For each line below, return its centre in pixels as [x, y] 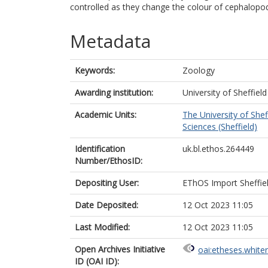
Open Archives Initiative [120, 249]
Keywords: [95, 70]
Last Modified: [102, 227]
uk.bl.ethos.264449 [218, 149]
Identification [100, 149]
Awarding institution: [114, 92]
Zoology [199, 70]
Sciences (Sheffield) [220, 127]
